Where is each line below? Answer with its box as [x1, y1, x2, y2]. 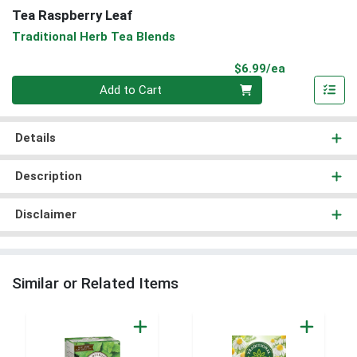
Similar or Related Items [12, 274, 178, 293]
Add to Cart [100, 83, 163, 98]
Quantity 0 [11, 76, 65, 92]
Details [14, 131, 56, 146]
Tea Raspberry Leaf [12, 7, 133, 24]
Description [14, 169, 82, 184]
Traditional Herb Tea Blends [12, 29, 175, 44]
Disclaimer [14, 207, 76, 222]
